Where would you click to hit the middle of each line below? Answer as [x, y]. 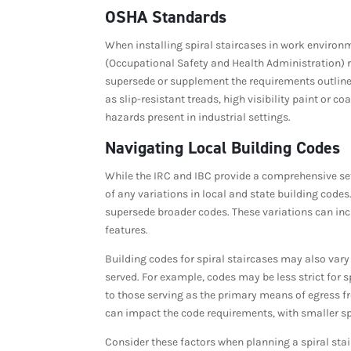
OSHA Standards [166, 16]
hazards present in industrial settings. [198, 117]
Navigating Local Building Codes [223, 147]
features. [127, 230]
